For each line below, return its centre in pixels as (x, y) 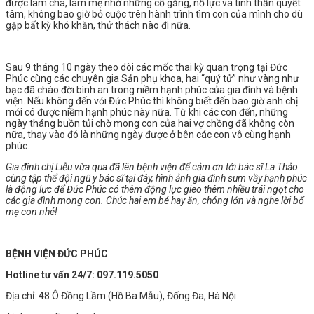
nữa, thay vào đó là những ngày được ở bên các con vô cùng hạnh (148, 134)
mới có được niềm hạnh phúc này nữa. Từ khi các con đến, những (147, 112)
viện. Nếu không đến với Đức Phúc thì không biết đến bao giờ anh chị (152, 101)
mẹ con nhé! (32, 211)
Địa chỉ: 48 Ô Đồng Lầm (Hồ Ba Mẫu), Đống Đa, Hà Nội (121, 295)
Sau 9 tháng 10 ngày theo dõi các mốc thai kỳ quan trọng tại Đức (146, 67)
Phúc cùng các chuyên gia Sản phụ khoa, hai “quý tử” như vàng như (152, 78)
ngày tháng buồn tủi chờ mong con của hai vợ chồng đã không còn (150, 123)
